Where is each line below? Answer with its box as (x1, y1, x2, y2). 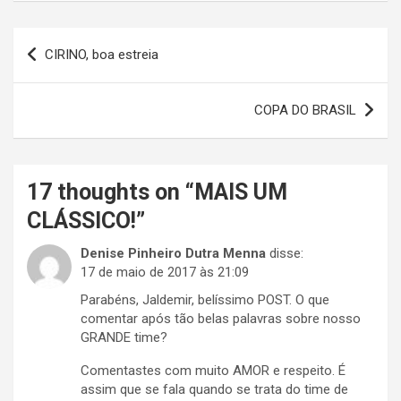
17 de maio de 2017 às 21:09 (81, 264, 249, 281)
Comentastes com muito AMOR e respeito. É (81, 363, 346, 380)
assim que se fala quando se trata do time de (81, 381, 348, 398)
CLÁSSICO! (27, 208, 136, 235)
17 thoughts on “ (27, 179, 194, 206)
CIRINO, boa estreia (45, 47, 158, 64)
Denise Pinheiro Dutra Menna (81, 245, 266, 262)
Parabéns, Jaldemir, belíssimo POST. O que (81, 292, 329, 309)
